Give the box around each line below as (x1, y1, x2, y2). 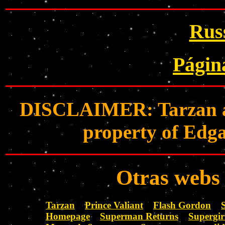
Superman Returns (100, 210, 178, 221)
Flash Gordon (153, 199, 211, 210)
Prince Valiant (85, 199, 143, 210)
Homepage (46, 210, 90, 221)
